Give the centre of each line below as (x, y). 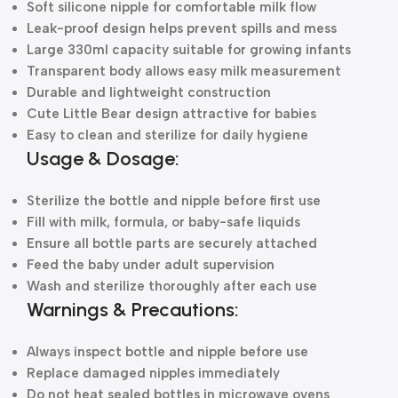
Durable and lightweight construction (149, 92)
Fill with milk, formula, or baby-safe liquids (163, 222)
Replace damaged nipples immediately (153, 373)
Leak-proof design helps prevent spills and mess (182, 28)
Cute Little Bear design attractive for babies (171, 114)
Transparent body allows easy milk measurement (184, 71)
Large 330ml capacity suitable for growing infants (189, 50)
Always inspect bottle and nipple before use (167, 352)
